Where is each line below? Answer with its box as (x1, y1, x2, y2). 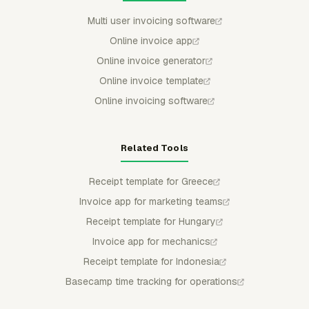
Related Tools (121, 142, 188, 154)
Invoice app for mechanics (92, 235, 210, 248)
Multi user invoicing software (87, 14, 215, 27)
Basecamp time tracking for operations (65, 275, 237, 288)
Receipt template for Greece (89, 175, 213, 188)
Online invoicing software (94, 94, 208, 107)
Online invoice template (99, 74, 203, 87)
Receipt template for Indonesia (83, 255, 219, 268)
